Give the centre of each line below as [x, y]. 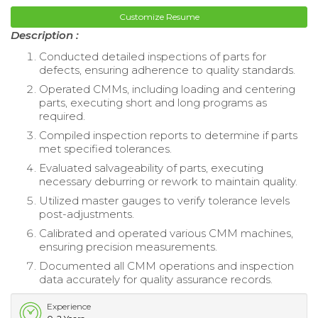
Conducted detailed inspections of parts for [153, 57]
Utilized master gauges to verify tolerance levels [164, 201]
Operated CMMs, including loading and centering [167, 89]
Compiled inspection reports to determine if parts [168, 136]
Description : [45, 35]
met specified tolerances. [105, 149]
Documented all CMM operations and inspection [166, 266]
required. [62, 116]
